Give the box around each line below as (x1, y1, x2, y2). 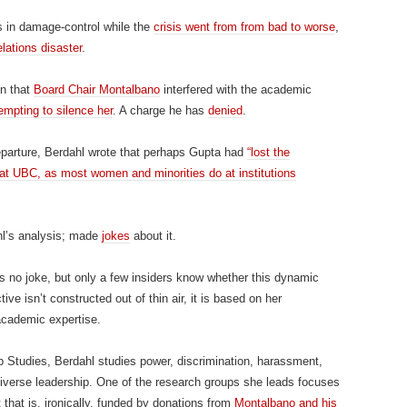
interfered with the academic (160, 83, 312, 96)
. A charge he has (113, 104, 208, 117)
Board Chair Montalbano (34, 83, 160, 96)
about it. (130, 229, 176, 243)
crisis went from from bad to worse (154, 20, 335, 34)
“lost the (247, 145, 290, 159)
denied (208, 104, 243, 117)
